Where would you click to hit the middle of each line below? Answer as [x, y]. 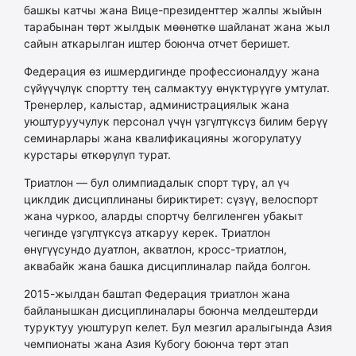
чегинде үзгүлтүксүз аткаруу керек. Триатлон [147, 232]
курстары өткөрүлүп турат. [97, 154]
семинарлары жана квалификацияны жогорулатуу [163, 137]
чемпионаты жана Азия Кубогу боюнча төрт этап [156, 343]
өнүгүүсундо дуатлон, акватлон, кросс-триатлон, [155, 249]
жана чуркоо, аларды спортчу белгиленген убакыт [163, 215]
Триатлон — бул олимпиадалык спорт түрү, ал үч [157, 182]
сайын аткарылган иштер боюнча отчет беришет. [157, 43]
